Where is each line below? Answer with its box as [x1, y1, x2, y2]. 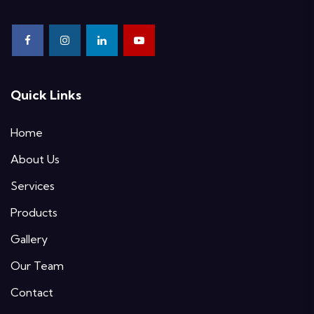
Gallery [11, 232, 48, 247]
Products [11, 205, 57, 220]
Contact [11, 285, 53, 300]
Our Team [11, 259, 64, 273]
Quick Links [11, 87, 81, 104]
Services [11, 179, 55, 193]
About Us [11, 152, 60, 167]
